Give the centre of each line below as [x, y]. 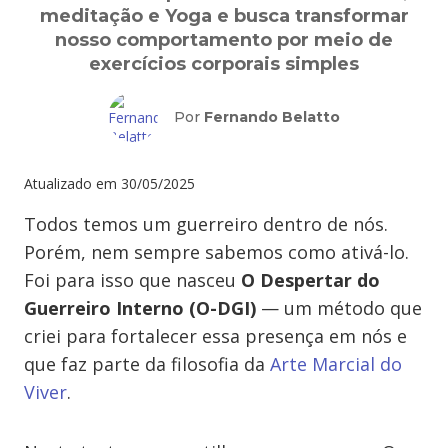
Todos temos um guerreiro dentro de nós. [206, 224]
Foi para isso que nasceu [132, 280]
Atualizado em [70, 183]
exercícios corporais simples [224, 64]
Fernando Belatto [272, 117]
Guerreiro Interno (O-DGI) [142, 308]
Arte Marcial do [336, 364]
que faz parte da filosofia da [147, 364]
